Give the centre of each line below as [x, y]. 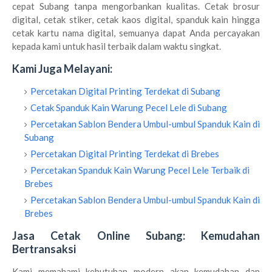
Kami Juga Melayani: [62, 69]
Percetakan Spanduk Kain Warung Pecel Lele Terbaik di [140, 170]
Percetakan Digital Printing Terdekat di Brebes [125, 154]
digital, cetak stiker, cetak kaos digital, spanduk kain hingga [136, 19]
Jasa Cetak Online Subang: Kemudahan [136, 236]
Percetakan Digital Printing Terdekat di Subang [125, 91]
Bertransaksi [44, 249]
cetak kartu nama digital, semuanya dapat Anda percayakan [136, 33]
